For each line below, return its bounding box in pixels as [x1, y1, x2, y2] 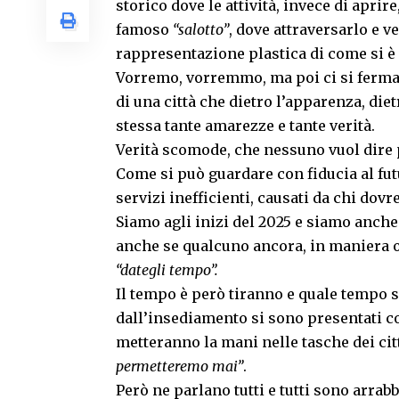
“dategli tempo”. [116, 261, 218, 280]
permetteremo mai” [116, 357, 243, 376]
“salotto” [173, 20, 229, 39]
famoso [116, 20, 173, 39]
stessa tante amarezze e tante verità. [116, 117, 375, 135]
